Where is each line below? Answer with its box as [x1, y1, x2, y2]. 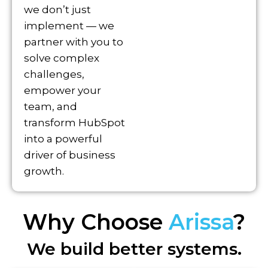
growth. [24, 165, 64, 178]
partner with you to [24, 36, 123, 48]
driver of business [24, 149, 115, 162]
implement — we [24, 20, 114, 32]
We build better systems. [26, 239, 242, 260]
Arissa [169, 209, 233, 236]
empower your [24, 84, 101, 97]
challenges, [24, 68, 84, 81]
